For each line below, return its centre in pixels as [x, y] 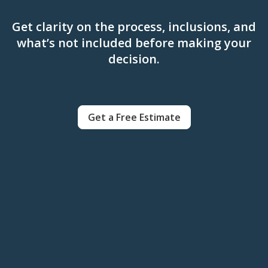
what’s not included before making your [134, 43]
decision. [134, 59]
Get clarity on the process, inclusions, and [134, 27]
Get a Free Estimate [134, 118]
